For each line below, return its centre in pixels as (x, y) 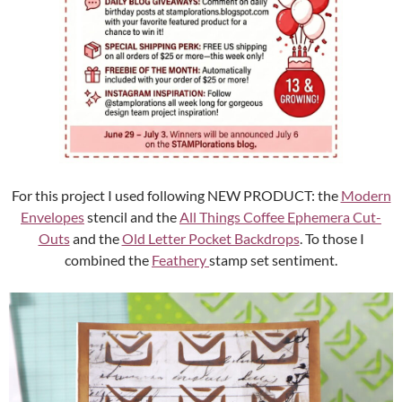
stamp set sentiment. (273, 260)
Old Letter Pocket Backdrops (210, 239)
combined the (108, 260)
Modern (366, 196)
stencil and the (132, 217)
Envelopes (52, 217)
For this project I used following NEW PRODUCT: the (176, 196)
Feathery (180, 260)
